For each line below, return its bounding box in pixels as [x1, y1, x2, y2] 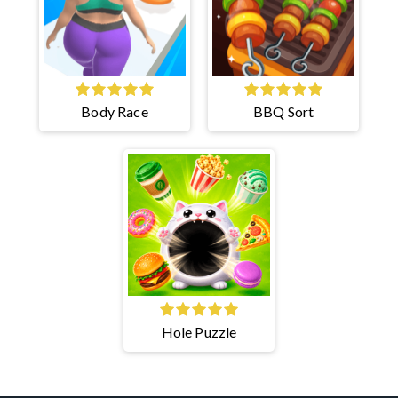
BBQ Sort [252, 102, 314, 120]
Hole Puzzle [161, 322, 237, 340]
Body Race [81, 102, 148, 120]
